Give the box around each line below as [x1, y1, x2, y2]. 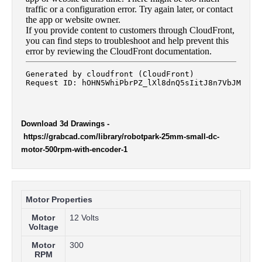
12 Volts [70, 212, 99, 222]
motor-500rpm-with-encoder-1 [21, 144, 127, 154]
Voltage [28, 222, 58, 232]
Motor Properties [26, 194, 92, 204]
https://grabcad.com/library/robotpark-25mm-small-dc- [21, 132, 219, 141]
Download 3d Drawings [21, 119, 105, 128]
